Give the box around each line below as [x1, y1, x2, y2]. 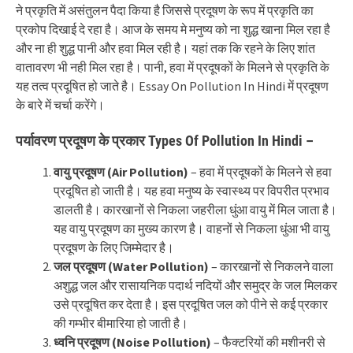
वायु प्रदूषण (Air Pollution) [54, 164, 188, 180]
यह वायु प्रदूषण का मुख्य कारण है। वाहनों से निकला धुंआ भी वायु [54, 221, 329, 236]
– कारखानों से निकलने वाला [209, 258, 333, 274]
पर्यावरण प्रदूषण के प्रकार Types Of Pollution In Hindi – [16, 132, 314, 149]
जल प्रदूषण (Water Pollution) [54, 258, 209, 274]
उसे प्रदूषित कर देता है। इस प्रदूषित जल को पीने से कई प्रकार [54, 296, 328, 312]
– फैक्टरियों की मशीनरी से [211, 334, 325, 350]
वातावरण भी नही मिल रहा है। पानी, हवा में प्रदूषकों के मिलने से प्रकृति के [16, 59, 329, 75]
